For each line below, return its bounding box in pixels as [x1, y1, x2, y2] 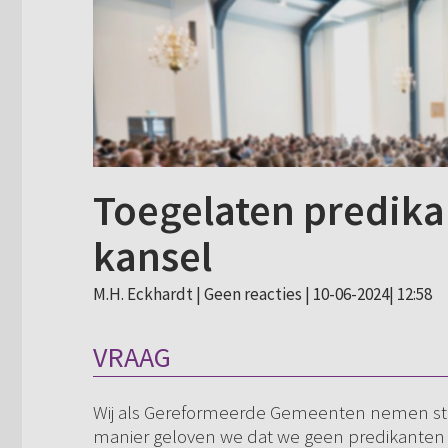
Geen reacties [204, 283, 302, 305]
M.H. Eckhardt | [93, 283, 204, 305]
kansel [93, 230, 212, 282]
